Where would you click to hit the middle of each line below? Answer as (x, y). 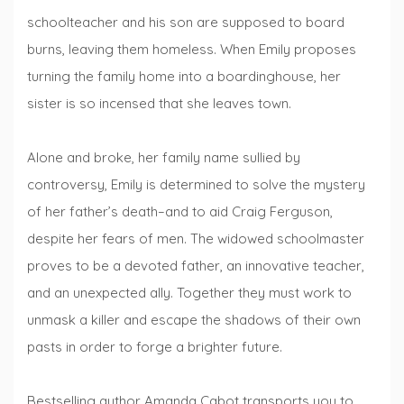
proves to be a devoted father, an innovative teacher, (196, 266)
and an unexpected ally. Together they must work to (189, 293)
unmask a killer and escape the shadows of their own (194, 320)
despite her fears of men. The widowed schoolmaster (196, 239)
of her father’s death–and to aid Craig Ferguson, (180, 212)
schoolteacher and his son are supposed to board (186, 23)
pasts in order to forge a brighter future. (155, 347)
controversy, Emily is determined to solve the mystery (196, 185)
